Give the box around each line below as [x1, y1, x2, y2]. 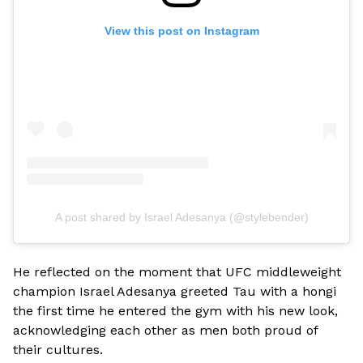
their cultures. [13, 342, 103, 358]
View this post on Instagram [104, 24, 259, 38]
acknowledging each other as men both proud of [13, 322, 318, 339]
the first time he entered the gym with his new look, [13, 303, 338, 319]
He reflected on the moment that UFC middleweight [13, 264, 341, 280]
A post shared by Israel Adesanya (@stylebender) [54, 211, 309, 224]
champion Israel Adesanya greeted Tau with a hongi [13, 284, 336, 300]
